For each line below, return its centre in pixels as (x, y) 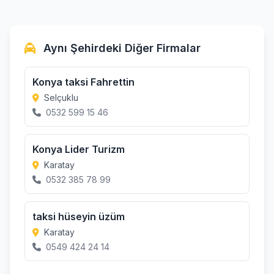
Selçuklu (60, 98)
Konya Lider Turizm (79, 149)
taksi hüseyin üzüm (79, 217)
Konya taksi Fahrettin (83, 82)
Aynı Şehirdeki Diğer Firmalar (120, 48)
